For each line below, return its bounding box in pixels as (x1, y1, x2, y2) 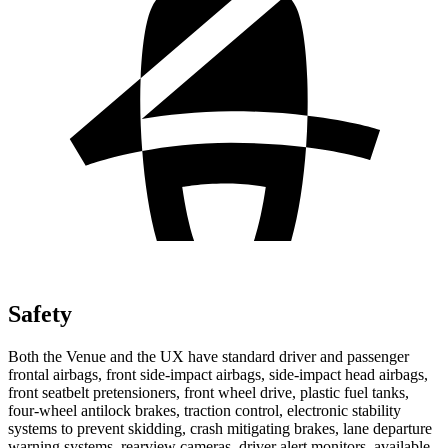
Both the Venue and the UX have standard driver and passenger (8, 347, 409, 365)
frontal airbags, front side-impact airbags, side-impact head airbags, (8, 365, 428, 383)
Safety (8, 300, 72, 327)
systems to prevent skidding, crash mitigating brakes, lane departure (8, 419, 432, 437)
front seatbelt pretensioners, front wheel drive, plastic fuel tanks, (8, 383, 409, 401)
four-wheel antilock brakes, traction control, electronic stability (8, 401, 401, 419)
